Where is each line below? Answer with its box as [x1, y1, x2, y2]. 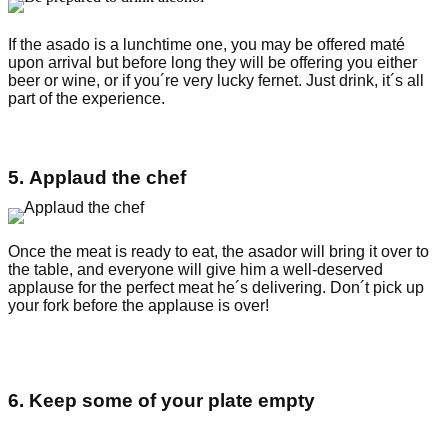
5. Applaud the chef [8, 167, 186, 189]
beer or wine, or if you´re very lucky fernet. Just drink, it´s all [8, 72, 424, 90]
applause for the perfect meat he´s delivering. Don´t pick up [8, 278, 424, 296]
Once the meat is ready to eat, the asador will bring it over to [8, 242, 429, 260]
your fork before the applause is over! [8, 296, 269, 314]
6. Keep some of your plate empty [8, 389, 315, 411]
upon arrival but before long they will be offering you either [8, 54, 417, 72]
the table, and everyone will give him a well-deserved [8, 260, 383, 278]
